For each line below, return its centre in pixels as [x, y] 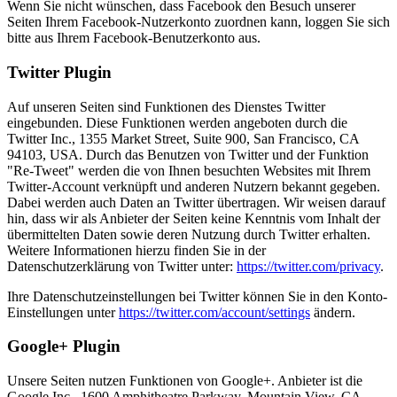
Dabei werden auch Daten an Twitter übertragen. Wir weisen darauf [196, 202]
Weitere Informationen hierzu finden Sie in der [136, 250]
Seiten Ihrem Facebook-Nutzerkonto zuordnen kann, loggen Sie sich [198, 22]
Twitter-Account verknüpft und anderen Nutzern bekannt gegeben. [194, 186]
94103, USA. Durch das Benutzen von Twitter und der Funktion [188, 154]
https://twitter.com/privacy [308, 266]
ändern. [333, 312]
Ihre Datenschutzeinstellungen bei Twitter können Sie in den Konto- [197, 296]
